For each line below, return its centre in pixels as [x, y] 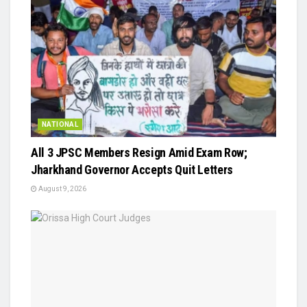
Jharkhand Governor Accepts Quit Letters [132, 169]
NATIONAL [60, 124]
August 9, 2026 [62, 188]
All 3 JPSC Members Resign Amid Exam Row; [139, 152]
